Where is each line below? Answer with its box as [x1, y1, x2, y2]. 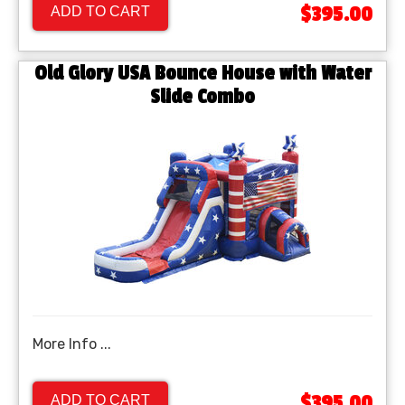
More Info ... [33, 335, 111, 353]
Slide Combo [150, 85, 255, 109]
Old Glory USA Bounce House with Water [33, 61, 372, 86]
